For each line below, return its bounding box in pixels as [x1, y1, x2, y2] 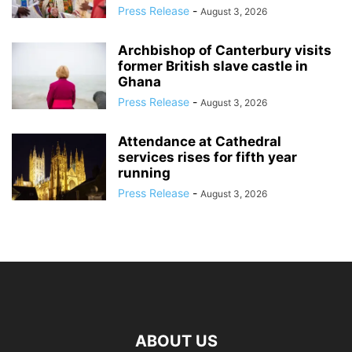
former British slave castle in [118, 58, 308, 75]
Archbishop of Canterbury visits [118, 42, 332, 59]
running [118, 165, 170, 181]
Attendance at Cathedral [118, 134, 281, 150]
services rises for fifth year [118, 149, 297, 166]
